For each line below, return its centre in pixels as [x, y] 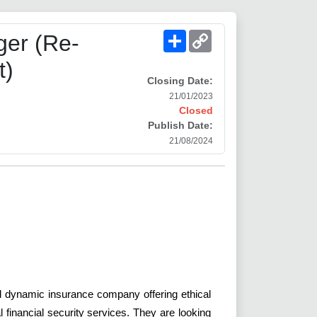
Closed [196, 111]
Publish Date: [180, 126]
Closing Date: [180, 81]
